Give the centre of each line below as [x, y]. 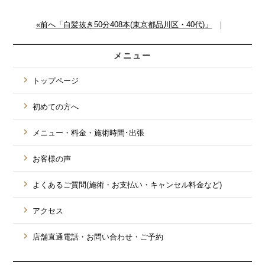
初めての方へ [56, 107]
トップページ [56, 81]
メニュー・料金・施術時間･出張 [89, 133]
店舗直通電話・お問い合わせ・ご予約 [98, 237]
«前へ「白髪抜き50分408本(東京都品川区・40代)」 [124, 25]
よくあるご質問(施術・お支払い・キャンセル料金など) [127, 185]
